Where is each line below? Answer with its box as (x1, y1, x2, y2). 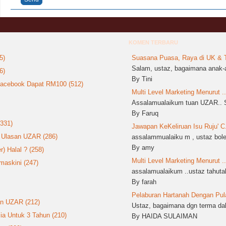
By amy (132, 144, 154, 152)
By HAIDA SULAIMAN (132, 212, 197, 220)
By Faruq (132, 109, 158, 118)
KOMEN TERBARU (129, 39, 178, 46)
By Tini (132, 75, 152, 83)
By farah (132, 178, 156, 186)
